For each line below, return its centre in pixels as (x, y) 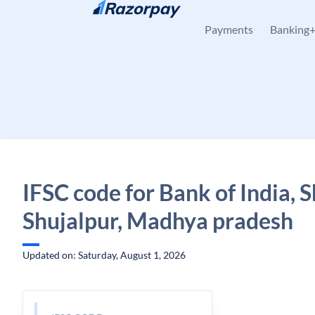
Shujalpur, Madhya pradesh (158, 220)
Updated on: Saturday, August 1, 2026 (104, 255)
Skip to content (67, 18)
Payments (229, 29)
